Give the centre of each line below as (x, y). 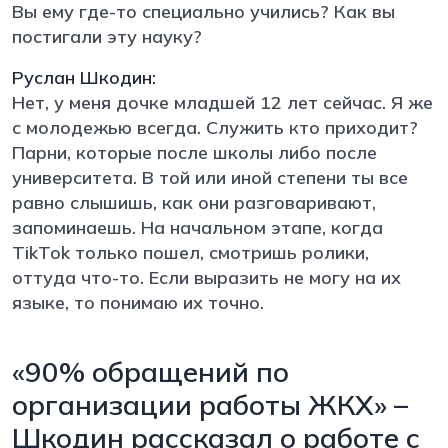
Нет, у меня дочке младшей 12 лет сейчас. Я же (222, 102)
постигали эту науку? (109, 36)
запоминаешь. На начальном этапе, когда (197, 227)
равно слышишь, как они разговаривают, (194, 202)
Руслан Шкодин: (84, 77)
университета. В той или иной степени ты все (210, 177)
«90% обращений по (150, 371)
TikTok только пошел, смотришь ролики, (190, 252)
